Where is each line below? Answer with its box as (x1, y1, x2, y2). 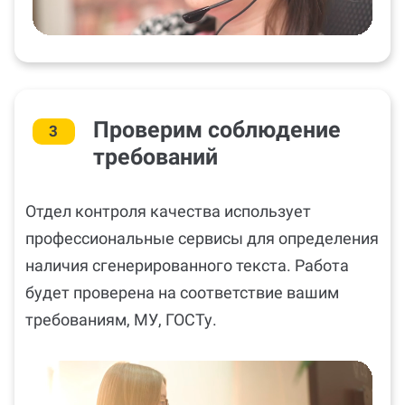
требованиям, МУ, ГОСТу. (25, 288, 217, 308)
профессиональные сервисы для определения (25, 207, 379, 227)
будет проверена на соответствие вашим (25, 261, 339, 281)
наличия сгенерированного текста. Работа (25, 234, 349, 254)
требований (92, 122, 218, 149)
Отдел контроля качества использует (25, 180, 311, 200)
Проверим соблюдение (92, 95, 341, 122)
